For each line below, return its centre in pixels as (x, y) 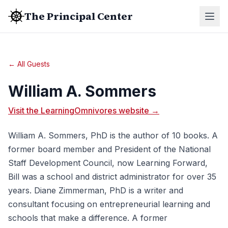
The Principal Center (79, 16)
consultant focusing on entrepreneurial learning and (109, 204)
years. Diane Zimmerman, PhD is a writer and (96, 190)
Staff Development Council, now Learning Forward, (108, 163)
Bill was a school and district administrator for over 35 (112, 177)
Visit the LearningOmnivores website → (84, 110)
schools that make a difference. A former (88, 218)
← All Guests (29, 64)
